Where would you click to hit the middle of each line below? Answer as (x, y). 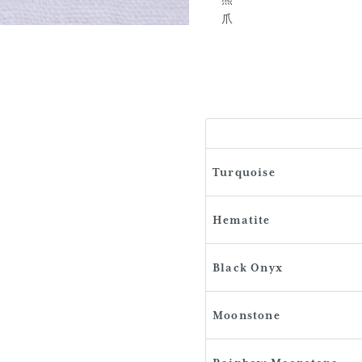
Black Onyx (248, 267)
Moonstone (246, 315)
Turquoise (244, 172)
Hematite (242, 220)
